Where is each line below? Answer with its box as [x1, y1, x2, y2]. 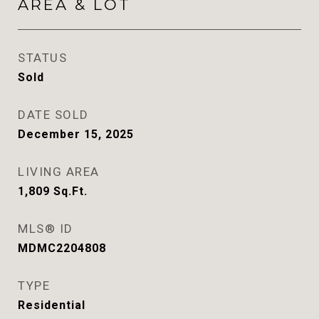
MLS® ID [18, 221, 73, 236]
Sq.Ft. [53, 184, 88, 198]
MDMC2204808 [18, 241, 106, 255]
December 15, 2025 [18, 127, 134, 141]
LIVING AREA [18, 164, 100, 179]
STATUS [18, 51, 67, 65]
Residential [18, 298, 85, 312]
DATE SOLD [18, 108, 89, 122]
